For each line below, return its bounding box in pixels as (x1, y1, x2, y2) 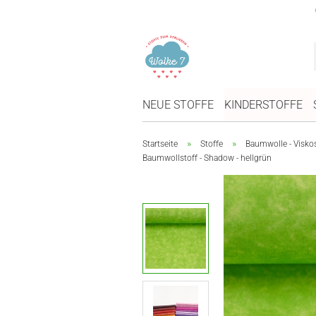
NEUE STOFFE (142, 98, 214, 111)
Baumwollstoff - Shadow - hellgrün (142, 153, 272, 163)
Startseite (142, 139, 178, 149)
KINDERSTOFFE (224, 98, 303, 111)
